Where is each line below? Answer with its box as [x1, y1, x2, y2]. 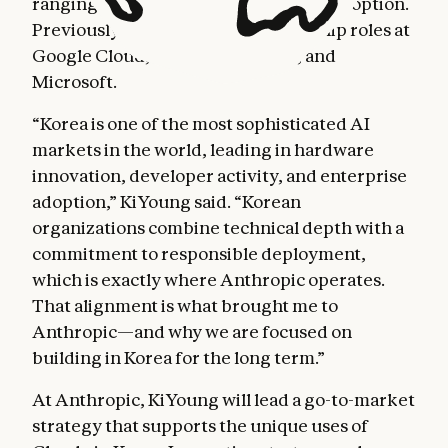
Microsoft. [32, 71, 117, 92]
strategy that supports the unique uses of [32, 415, 368, 436]
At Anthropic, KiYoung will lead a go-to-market [32, 389, 415, 410]
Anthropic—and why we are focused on [32, 321, 352, 342]
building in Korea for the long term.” [32, 347, 325, 368]
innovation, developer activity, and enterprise [32, 165, 407, 186]
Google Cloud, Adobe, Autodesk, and [32, 45, 336, 66]
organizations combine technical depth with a [32, 217, 404, 238]
